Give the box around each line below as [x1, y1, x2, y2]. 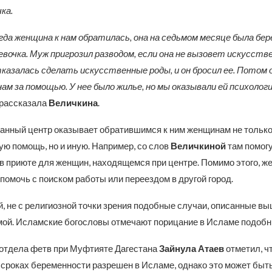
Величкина [46, 97, 98, 108]
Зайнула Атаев [158, 243, 226, 254]
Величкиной [170, 140, 226, 151]
